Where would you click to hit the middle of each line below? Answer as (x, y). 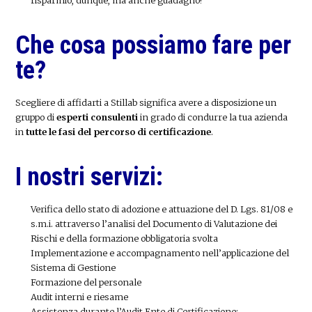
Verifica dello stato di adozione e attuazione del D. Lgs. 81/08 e (161, 209)
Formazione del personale (86, 282)
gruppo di (36, 117)
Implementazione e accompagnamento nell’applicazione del (159, 253)
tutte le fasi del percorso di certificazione (119, 132)
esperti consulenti (97, 117)
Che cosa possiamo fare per (154, 46)
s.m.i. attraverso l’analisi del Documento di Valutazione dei (154, 224)
